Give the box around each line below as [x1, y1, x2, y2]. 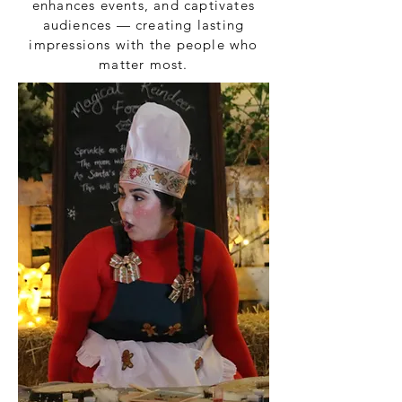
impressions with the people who [29, 36, 258, 53]
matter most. [99, 56, 188, 73]
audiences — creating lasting [42, 16, 245, 33]
